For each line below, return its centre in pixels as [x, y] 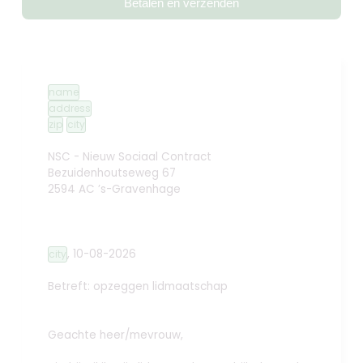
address [70, 109]
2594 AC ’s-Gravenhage [115, 190]
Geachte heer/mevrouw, [116, 335]
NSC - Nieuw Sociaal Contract [130, 157]
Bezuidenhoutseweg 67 [112, 173]
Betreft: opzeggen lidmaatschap [138, 287]
